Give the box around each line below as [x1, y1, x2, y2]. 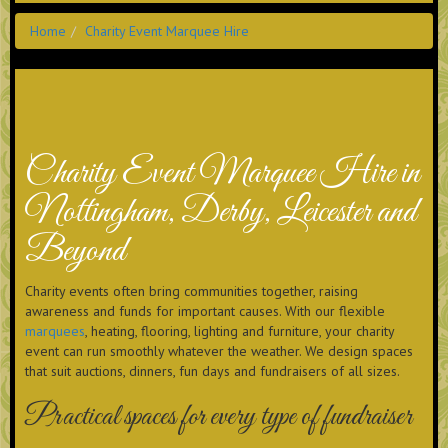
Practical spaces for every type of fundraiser [25, 398, 412, 437]
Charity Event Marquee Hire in [25, 151, 420, 197]
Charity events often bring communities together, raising [25, 282, 358, 301]
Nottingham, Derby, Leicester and [25, 190, 416, 236]
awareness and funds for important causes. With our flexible [25, 302, 385, 321]
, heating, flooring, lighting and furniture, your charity [85, 322, 394, 341]
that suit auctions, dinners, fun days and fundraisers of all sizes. [25, 362, 400, 381]
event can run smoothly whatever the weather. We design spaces [25, 342, 413, 361]
